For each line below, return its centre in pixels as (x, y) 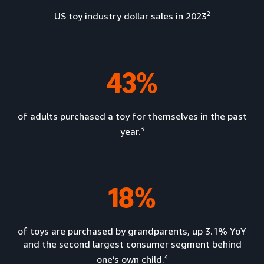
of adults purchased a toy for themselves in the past (132, 116)
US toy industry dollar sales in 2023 (130, 16)
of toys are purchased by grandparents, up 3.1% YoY (132, 231)
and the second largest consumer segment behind (132, 244)
